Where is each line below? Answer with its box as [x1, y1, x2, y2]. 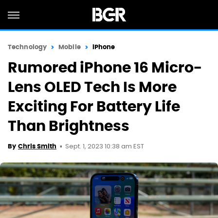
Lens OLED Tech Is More [8, 77, 177, 96]
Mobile [58, 43, 81, 51]
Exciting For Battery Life [8, 97, 180, 116]
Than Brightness [8, 116, 129, 135]
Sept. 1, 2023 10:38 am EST [65, 142, 144, 152]
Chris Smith [18, 142, 56, 150]
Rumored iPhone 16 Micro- [8, 58, 202, 77]
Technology [8, 43, 47, 51]
